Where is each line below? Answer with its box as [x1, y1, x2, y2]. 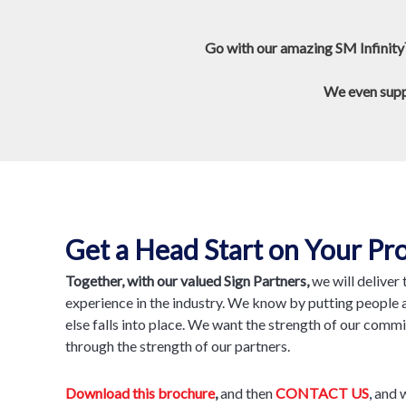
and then [217, 384, 275, 402]
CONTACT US [275, 384, 369, 402]
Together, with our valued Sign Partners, [65, 272, 309, 290]
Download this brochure [65, 384, 215, 402]
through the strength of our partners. [65, 337, 290, 355]
